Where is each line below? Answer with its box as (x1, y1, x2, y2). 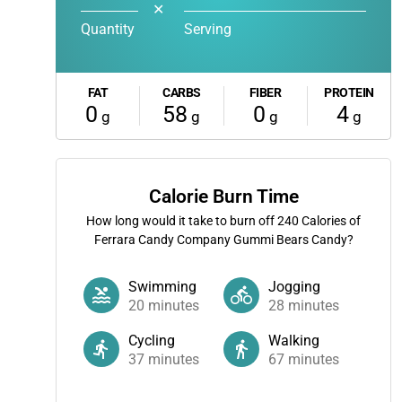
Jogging (268, 278, 320, 295)
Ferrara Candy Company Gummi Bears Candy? (93, 232, 354, 247)
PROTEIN (324, 85, 374, 100)
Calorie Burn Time (148, 186, 299, 207)
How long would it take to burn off (86, 214, 277, 228)
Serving (184, 21, 232, 38)
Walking (268, 332, 319, 349)
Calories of (299, 214, 361, 228)
